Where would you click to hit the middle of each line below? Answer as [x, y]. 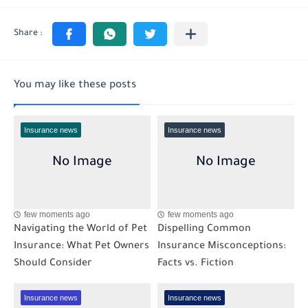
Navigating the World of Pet [80, 230]
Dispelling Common [204, 230]
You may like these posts [75, 86]
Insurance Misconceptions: [222, 247]
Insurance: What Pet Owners [81, 247]
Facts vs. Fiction [196, 264]
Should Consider [53, 264]
